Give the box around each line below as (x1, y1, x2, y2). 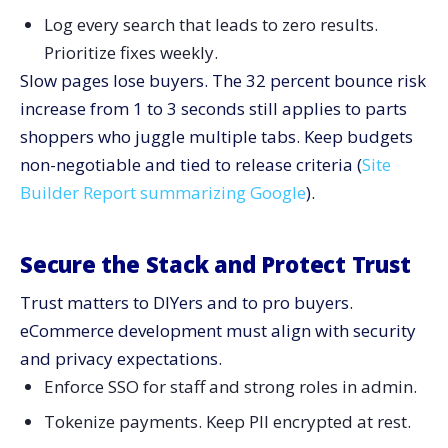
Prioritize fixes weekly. (43, 41, 218, 65)
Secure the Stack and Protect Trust (20, 249, 411, 280)
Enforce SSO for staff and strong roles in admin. (43, 375, 417, 399)
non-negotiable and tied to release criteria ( (20, 153, 362, 177)
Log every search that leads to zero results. (43, 13, 378, 37)
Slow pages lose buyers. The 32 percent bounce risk (20, 69, 426, 93)
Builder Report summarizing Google (20, 181, 306, 205)
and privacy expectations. (20, 347, 222, 371)
